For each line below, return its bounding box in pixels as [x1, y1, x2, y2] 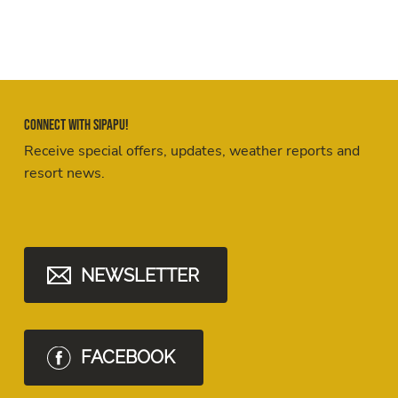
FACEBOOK [80, 346, 175, 368]
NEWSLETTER [80, 264, 199, 286]
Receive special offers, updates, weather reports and [23, 141, 360, 161]
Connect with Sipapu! [23, 116, 129, 134]
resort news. [23, 163, 105, 183]
